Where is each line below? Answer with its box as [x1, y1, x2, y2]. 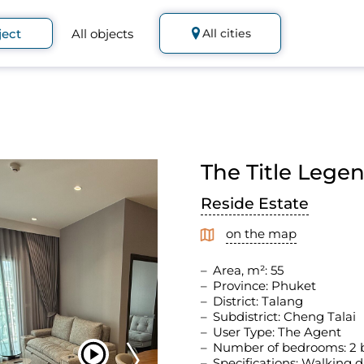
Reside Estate [200, 194, 309, 213]
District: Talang [212, 292, 303, 309]
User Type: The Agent [212, 323, 341, 340]
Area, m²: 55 [212, 262, 284, 278]
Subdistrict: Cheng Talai [212, 308, 356, 324]
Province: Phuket [212, 277, 316, 293]
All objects [71, 25, 134, 41]
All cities [202, 26, 252, 41]
